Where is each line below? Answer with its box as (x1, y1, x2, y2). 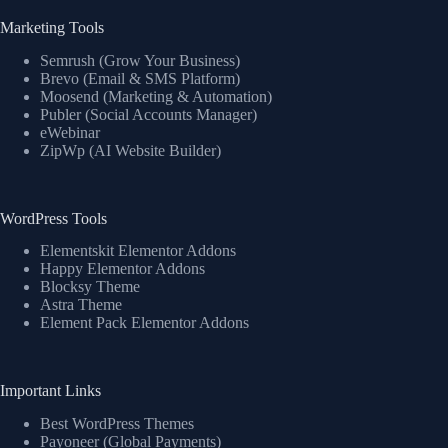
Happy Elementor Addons (40, 260, 205, 278)
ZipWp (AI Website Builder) (40, 141, 221, 159)
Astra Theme (40, 296, 122, 314)
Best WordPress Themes (40, 415, 194, 433)
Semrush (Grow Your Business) (40, 51, 240, 69)
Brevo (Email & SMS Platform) (40, 69, 240, 87)
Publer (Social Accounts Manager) (40, 105, 257, 123)
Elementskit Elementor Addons (40, 242, 236, 260)
